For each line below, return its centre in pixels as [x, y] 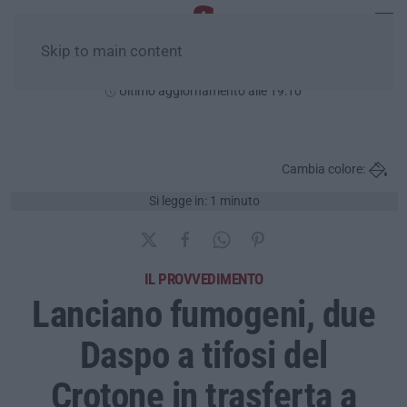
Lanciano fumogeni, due [203, 314]
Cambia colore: [323, 169]
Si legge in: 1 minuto [204, 201]
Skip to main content [112, 51]
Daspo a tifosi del [203, 355]
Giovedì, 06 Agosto [203, 69]
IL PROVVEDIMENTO [203, 278]
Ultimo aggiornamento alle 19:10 [209, 91]
